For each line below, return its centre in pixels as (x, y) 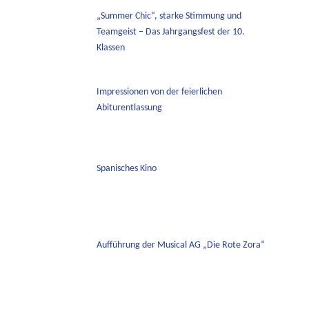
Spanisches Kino (126, 168)
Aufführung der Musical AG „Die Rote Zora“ (180, 245)
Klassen (111, 48)
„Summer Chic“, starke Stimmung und (169, 16)
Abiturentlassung (129, 108)
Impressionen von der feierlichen (159, 92)
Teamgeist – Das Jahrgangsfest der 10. (170, 32)
